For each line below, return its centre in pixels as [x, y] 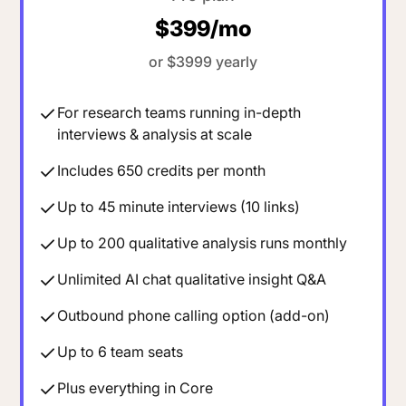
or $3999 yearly [203, 61]
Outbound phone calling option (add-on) [194, 316]
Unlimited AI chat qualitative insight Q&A [192, 280]
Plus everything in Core [135, 388]
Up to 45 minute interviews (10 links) [179, 206]
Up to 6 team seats [121, 352]
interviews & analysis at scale [155, 134]
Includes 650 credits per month [162, 170]
